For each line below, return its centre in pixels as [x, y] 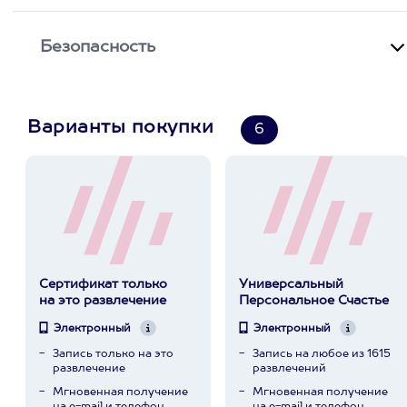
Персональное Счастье [313, 301]
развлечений [289, 369]
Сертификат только [103, 284]
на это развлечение [102, 301]
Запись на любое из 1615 [321, 354]
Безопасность [98, 47]
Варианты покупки [120, 128]
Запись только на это [113, 354]
